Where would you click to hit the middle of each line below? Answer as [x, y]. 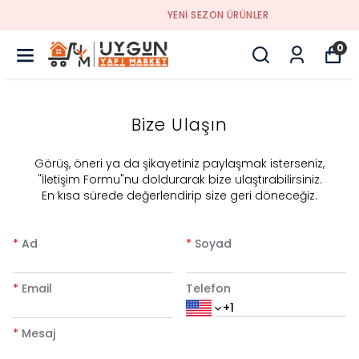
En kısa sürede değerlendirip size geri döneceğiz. [179, 196]
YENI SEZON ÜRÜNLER [180, 15]
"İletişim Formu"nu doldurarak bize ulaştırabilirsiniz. [179, 179]
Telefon [208, 288]
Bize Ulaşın [179, 125]
